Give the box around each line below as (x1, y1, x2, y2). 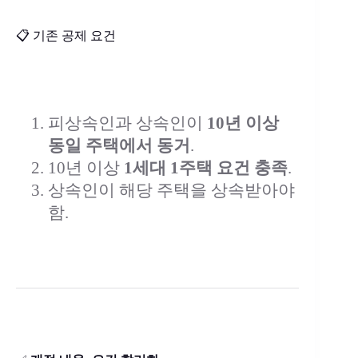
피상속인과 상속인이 (48, 113, 207, 133)
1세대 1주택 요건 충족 (124, 158, 288, 177)
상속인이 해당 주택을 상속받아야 (48, 181, 295, 200)
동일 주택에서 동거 (48, 136, 190, 155)
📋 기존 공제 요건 (16, 29, 116, 42)
